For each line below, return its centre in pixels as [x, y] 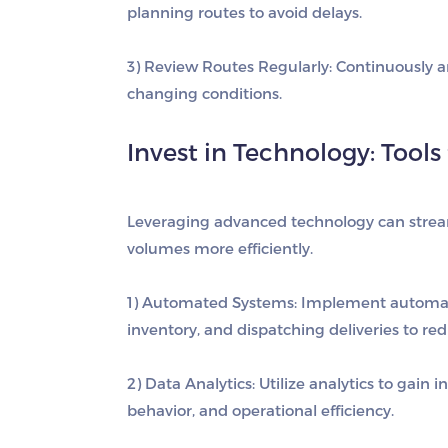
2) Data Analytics [189, 383]
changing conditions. [204, 93]
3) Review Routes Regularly [228, 66]
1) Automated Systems [210, 302]
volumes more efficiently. [220, 248]
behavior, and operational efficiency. [260, 410]
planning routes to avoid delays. [244, 12]
